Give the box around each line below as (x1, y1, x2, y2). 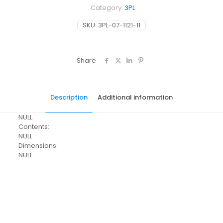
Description (50, 93, 88, 102)
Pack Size (20, 179, 51, 188)
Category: (91, 3, 124, 12)
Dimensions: (18, 141, 58, 150)
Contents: (18, 122, 49, 131)
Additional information (98, 93, 173, 102)
